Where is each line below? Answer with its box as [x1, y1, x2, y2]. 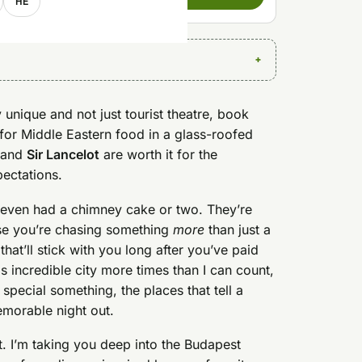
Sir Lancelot [27, 146, 100, 163]
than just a [204, 221, 271, 238]
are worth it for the [99, 146, 218, 163]
